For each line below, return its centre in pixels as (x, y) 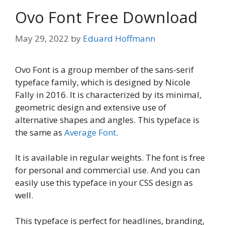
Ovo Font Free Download (106, 17)
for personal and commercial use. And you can (107, 170)
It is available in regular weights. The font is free (110, 158)
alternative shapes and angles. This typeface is (107, 120)
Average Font (90, 132)
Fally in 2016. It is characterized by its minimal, (108, 94)
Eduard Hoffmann (119, 38)
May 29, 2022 (42, 38)
